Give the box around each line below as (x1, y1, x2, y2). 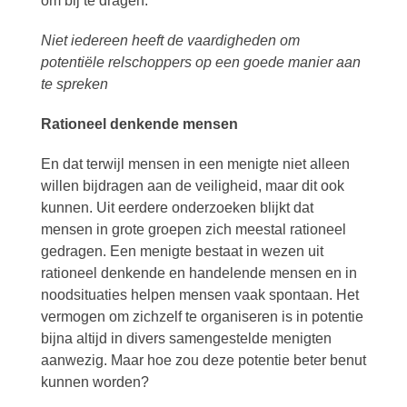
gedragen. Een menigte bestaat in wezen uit (40, 243, 323, 259)
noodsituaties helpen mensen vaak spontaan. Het (40, 287, 359, 303)
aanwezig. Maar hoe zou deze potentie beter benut (40, 352, 366, 368)
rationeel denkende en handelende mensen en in (40, 265, 357, 281)
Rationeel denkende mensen (40, 116, 238, 132)
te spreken (40, 76, 108, 92)
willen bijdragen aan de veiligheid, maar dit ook (40, 178, 344, 194)
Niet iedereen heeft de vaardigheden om (40, 33, 300, 48)
